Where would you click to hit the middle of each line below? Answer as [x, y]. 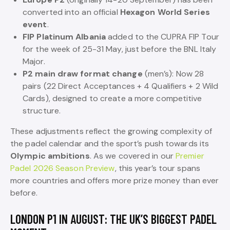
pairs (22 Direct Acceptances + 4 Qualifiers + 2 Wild [121, 86]
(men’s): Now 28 [173, 74]
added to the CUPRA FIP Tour [162, 37]
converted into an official [71, 12]
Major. [34, 61]
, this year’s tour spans [157, 168]
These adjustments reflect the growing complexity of [111, 131]
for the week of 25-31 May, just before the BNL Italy [120, 49]
